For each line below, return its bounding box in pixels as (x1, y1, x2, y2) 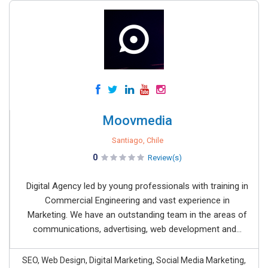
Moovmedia (102, 113, 172, 128)
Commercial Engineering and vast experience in (45, 195, 230, 206)
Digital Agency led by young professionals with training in (26, 181, 248, 191)
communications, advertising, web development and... (33, 224, 242, 234)
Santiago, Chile (111, 136, 163, 145)
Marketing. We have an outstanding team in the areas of (28, 209, 247, 220)
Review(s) (148, 153, 182, 162)
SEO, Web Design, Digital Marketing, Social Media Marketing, (22, 255, 246, 265)
